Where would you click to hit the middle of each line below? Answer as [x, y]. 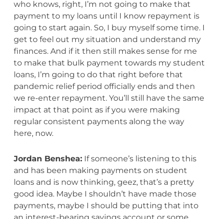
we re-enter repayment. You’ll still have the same [109, 98]
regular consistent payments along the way [99, 121]
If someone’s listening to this [139, 158]
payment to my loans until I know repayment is [106, 16]
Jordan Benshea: [48, 158]
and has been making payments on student [100, 170]
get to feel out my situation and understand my [107, 39]
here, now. [33, 133]
